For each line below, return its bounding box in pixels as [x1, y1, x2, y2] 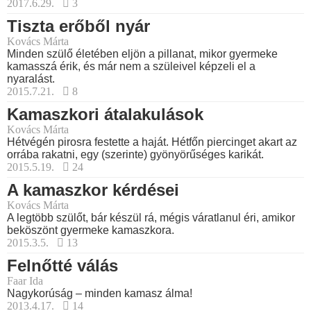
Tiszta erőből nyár [7, 17, 150, 36]
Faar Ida [7, 275, 43, 287]
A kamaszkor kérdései [7, 180, 179, 200]
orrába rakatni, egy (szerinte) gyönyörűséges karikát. [7, 149, 264, 161]
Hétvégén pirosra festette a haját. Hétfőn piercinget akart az [7, 136, 297, 149]
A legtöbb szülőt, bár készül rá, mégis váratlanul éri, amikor [7, 212, 295, 224]
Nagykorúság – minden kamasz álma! [7, 287, 192, 300]
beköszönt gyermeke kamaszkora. [7, 224, 174, 237]
